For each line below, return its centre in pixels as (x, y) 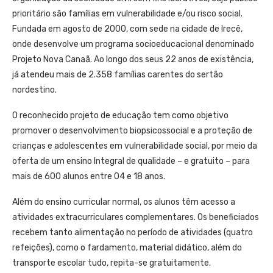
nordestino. (34, 90)
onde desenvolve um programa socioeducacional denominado (133, 44)
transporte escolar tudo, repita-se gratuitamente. (112, 263)
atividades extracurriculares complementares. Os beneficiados (136, 217)
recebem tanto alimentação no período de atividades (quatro (133, 232)
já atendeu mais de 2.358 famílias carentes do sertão (118, 74)
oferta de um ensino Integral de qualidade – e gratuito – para (131, 161)
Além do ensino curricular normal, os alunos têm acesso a (124, 202)
